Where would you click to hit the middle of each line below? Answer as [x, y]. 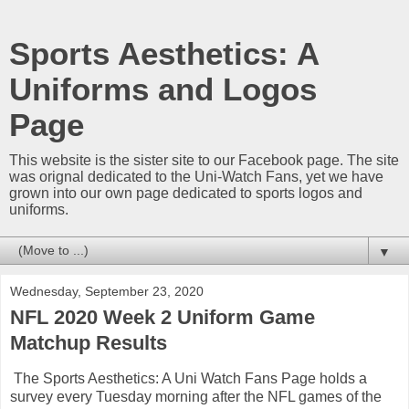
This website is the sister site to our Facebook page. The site [204, 160]
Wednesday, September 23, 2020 [107, 291]
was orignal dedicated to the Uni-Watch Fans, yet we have [196, 177]
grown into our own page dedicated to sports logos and [186, 193]
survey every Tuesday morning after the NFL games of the [196, 396]
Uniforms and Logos [163, 89]
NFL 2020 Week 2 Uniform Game [163, 317]
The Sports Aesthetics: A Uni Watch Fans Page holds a [189, 378]
